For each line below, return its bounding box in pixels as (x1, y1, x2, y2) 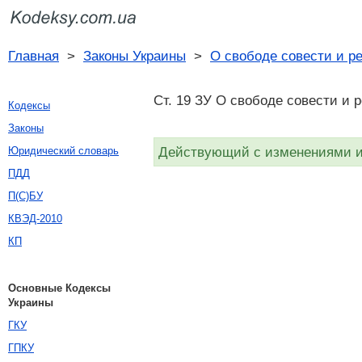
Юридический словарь (8, 145, 119, 157)
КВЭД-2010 (8, 213, 62, 225)
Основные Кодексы (8, 282, 111, 294)
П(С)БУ (8, 190, 43, 202)
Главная (8, 48, 59, 64)
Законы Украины (83, 48, 186, 64)
